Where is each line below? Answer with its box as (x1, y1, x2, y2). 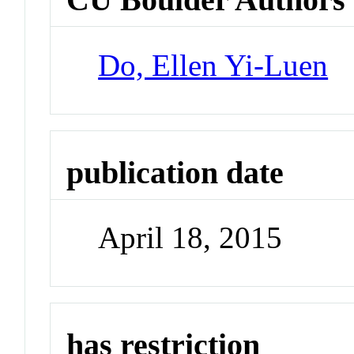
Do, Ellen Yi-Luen (98, 47, 329, 82)
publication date (66, 154, 284, 190)
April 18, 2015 (98, 220, 283, 255)
